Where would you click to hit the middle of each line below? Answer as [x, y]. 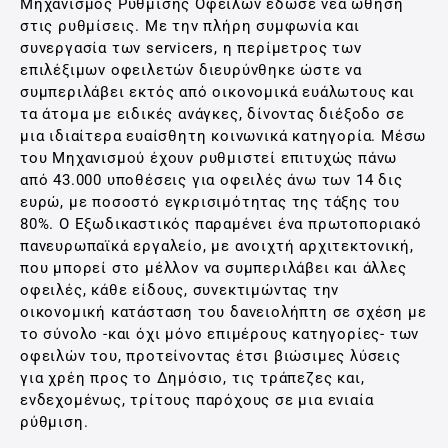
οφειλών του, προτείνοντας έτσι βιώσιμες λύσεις [210, 356]
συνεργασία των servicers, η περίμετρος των [191, 48]
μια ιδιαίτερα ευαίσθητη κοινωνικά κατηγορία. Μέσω [223, 136]
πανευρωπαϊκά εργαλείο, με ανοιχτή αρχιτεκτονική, [217, 246]
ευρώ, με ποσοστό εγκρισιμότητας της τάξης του [210, 202]
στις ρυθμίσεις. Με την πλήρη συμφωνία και [190, 26]
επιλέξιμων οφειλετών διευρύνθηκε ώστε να [191, 70]
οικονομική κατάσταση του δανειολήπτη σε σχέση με [223, 312]
